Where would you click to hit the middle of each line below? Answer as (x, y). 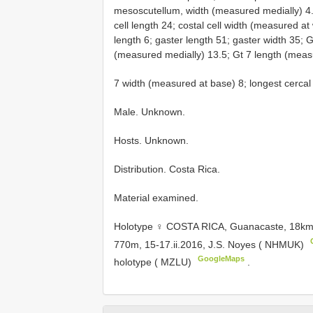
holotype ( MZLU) (153, 262)
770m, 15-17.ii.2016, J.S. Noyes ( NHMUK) (210, 244)
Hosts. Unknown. (151, 140)
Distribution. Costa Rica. (167, 169)
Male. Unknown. (150, 111)
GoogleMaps (221, 259)
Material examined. (156, 197)
